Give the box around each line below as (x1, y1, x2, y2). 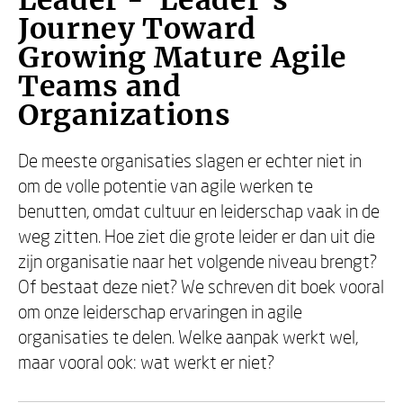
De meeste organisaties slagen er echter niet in (18, 149, 362, 171)
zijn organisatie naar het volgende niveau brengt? (18, 250, 377, 272)
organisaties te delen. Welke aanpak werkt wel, (18, 326, 358, 347)
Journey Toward (18, 11, 256, 47)
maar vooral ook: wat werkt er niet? (18, 351, 274, 372)
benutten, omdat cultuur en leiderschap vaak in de (18, 200, 380, 221)
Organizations (18, 97, 231, 133)
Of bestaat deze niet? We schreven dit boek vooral (18, 275, 384, 297)
